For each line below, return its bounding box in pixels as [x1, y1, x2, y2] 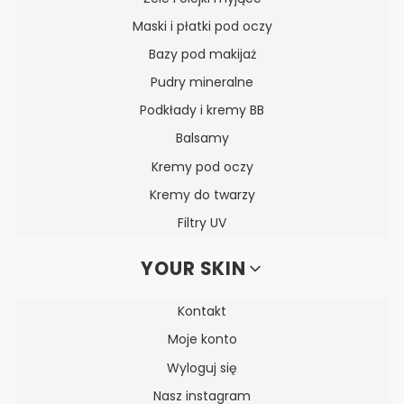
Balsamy [175, 129, 229, 148]
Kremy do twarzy [149, 185, 255, 204]
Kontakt [178, 302, 226, 321]
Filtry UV [178, 214, 226, 232]
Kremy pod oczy [151, 157, 253, 176]
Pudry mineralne [151, 73, 253, 92]
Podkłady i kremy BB [140, 101, 264, 120]
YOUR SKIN [140, 255, 246, 281]
